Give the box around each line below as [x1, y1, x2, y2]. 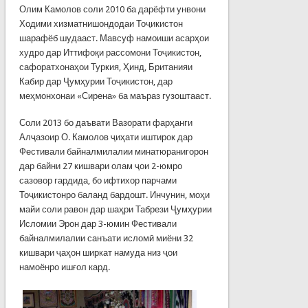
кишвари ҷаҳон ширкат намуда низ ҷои [19, 247, 177, 258]
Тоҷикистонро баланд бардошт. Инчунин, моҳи [19, 189, 210, 200]
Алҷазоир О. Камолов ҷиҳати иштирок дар [19, 131, 192, 142]
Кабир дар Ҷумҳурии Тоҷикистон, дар [19, 76, 173, 87]
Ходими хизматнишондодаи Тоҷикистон [19, 18, 183, 29]
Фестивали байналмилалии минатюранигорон [19, 146, 208, 157]
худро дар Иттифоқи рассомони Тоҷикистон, [19, 47, 201, 58]
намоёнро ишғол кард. [19, 261, 110, 272]
